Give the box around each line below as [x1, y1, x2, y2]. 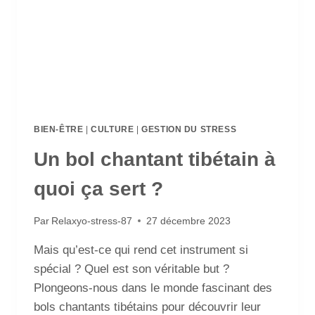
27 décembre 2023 [146, 215, 231, 226]
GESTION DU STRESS [141, 124, 237, 135]
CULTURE [91, 124, 134, 135]
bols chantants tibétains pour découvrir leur [34, 300, 261, 314]
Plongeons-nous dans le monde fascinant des [34, 281, 272, 295]
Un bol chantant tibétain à [34, 148, 276, 171]
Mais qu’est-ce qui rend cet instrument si [34, 243, 248, 257]
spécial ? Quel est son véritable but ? [34, 262, 229, 276]
